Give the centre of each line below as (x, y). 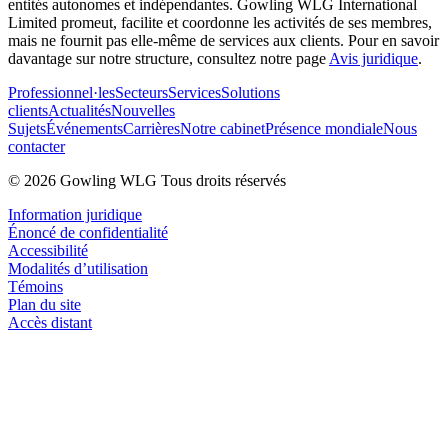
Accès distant (50, 322)
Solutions (250, 92)
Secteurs (141, 92)
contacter (36, 146)
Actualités (79, 110)
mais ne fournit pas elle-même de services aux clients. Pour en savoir (223, 40)
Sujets (27, 128)
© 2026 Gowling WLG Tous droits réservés (147, 180)
